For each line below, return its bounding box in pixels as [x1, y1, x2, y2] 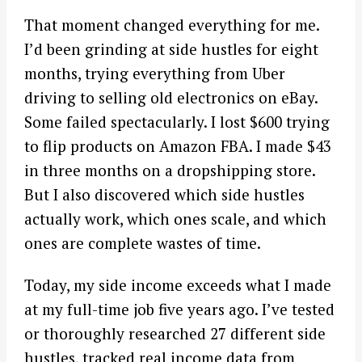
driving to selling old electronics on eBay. [24, 86, 318, 107]
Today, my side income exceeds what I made [24, 275, 331, 296]
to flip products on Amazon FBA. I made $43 [24, 135, 331, 156]
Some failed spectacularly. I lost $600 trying [24, 111, 330, 132]
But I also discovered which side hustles [24, 183, 305, 204]
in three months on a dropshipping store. [24, 159, 315, 180]
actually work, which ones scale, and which [24, 208, 326, 229]
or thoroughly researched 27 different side [24, 323, 326, 344]
